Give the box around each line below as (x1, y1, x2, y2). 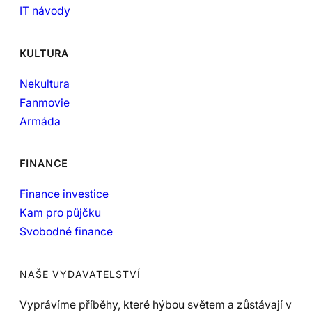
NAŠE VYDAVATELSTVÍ (19, 267, 141, 280)
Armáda (19, 114, 61, 128)
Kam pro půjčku (19, 206, 101, 220)
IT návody (19, 4, 70, 18)
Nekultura (19, 77, 70, 91)
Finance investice (19, 187, 109, 201)
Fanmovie (19, 95, 70, 109)
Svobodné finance (19, 225, 113, 239)
